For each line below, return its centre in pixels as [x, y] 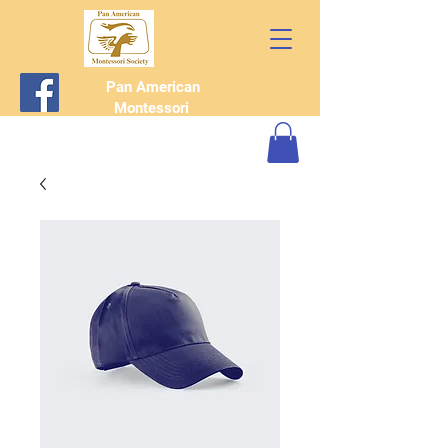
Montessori [153, 108]
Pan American [153, 87]
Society [153, 129]
